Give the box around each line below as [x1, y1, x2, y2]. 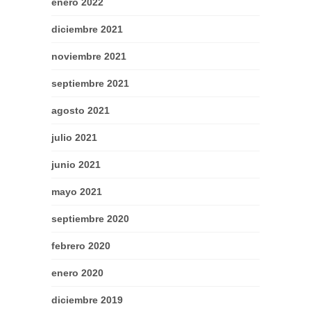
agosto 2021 [51, 105, 110, 117]
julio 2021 [51, 132, 97, 144]
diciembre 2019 [51, 294, 123, 306]
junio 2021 [51, 159, 101, 171]
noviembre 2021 [51, 51, 126, 62]
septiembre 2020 [51, 213, 129, 225]
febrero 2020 [51, 240, 110, 252]
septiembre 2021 [51, 78, 129, 90]
